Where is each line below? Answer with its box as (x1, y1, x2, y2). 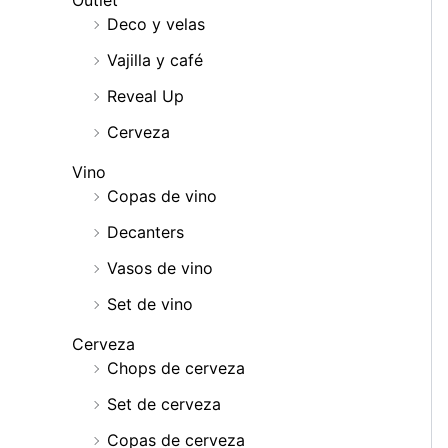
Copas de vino (107, 186, 217, 207)
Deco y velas (107, 14, 205, 35)
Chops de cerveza (107, 358, 245, 379)
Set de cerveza (107, 394, 221, 415)
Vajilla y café (107, 50, 203, 71)
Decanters (107, 222, 184, 243)
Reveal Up (107, 86, 184, 107)
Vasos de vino (107, 258, 213, 279)
